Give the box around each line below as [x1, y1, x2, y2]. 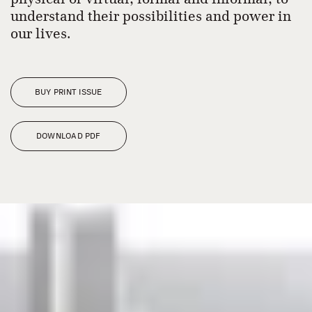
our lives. [10, 25, 71, 42]
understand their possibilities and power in [10, 8, 291, 24]
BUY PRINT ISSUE [35, 87, 102, 97]
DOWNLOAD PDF [36, 131, 101, 141]
